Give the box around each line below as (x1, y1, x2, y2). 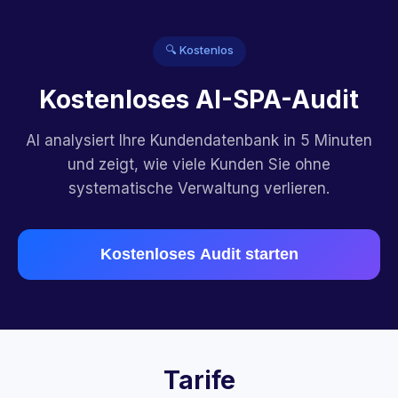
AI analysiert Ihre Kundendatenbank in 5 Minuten (26, 131, 372, 149)
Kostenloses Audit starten (99, 245, 298, 263)
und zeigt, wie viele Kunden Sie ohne (68, 155, 330, 173)
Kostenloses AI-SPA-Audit (39, 84, 359, 115)
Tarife (163, 365, 235, 395)
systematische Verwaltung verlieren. (68, 179, 330, 197)
